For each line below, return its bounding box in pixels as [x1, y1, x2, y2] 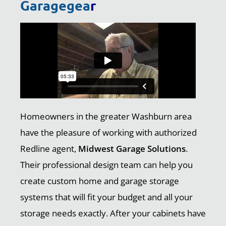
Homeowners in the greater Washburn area [20, 110, 192, 123]
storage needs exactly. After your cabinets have [20, 207, 206, 219]
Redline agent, [20, 143, 78, 155]
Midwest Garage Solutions [78, 143, 186, 155]
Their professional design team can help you [20, 159, 193, 171]
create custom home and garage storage [20, 175, 179, 187]
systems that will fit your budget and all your [20, 191, 193, 203]
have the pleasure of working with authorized [20, 127, 197, 139]
